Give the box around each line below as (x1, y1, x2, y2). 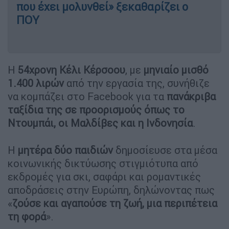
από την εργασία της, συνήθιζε (64, 76, 210, 89)
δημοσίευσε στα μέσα (113, 143, 217, 156)
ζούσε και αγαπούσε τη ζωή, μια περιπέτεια (12, 196, 217, 210)
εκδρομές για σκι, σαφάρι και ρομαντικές (8, 170, 201, 183)
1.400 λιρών (8, 76, 64, 89)
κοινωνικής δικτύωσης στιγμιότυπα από (8, 156, 198, 170)
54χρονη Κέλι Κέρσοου (18, 63, 125, 76)
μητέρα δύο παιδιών (18, 143, 113, 156)
